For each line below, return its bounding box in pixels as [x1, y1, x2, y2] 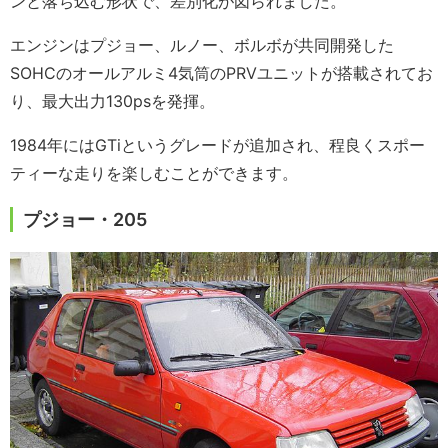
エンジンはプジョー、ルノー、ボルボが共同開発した [10, 34, 394, 55]
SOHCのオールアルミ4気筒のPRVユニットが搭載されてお [10, 62, 433, 83]
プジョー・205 [23, 208, 147, 230]
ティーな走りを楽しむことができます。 [10, 162, 298, 183]
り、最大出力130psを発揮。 [10, 90, 215, 111]
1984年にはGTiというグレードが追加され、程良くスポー [10, 134, 425, 155]
